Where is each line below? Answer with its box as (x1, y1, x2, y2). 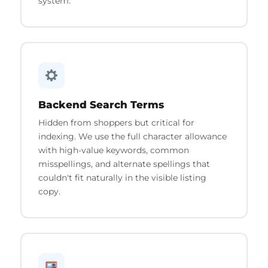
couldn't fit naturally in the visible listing (38, 172, 206, 183)
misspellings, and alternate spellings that (38, 158, 210, 169)
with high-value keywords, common (38, 144, 189, 156)
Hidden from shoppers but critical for (38, 117, 194, 128)
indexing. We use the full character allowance (38, 130, 227, 142)
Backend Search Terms (38, 98, 164, 111)
